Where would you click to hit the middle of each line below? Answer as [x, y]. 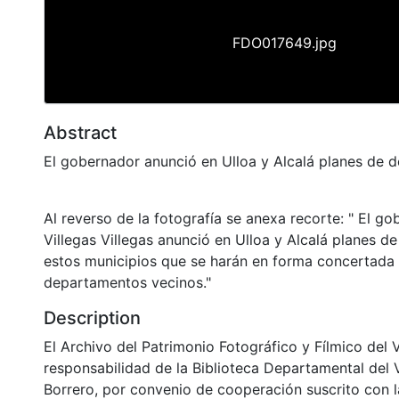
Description [92, 318]
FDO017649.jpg [284, 42]
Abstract [80, 132]
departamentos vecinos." [127, 282]
